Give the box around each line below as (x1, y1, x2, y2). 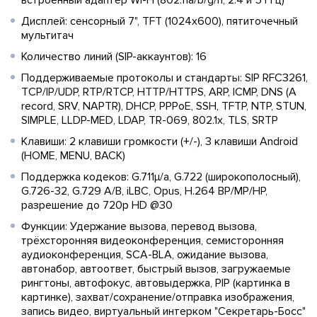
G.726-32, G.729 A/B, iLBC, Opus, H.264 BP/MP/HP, (21, 183, 267, 198)
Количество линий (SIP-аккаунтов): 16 (21, 49, 207, 64)
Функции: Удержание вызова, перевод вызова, (21, 219, 257, 234)
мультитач (21, 28, 74, 42)
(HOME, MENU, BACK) (21, 148, 125, 163)
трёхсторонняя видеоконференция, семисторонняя (21, 233, 284, 248)
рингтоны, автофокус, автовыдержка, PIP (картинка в (21, 275, 290, 290)
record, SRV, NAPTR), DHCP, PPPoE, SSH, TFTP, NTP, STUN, (21, 98, 306, 113)
